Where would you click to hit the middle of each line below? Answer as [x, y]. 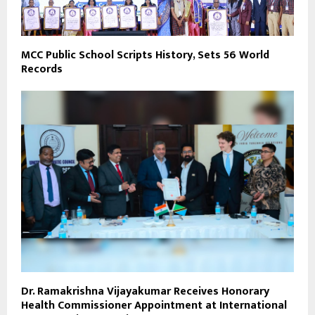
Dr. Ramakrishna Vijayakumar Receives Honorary [145, 292]
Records [42, 69]
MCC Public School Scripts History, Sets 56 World [145, 55]
